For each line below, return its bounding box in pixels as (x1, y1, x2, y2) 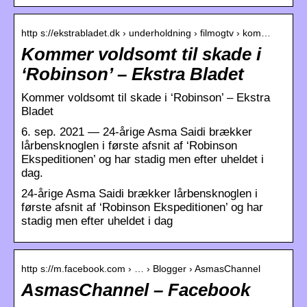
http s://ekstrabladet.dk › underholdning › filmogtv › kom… (21, 27, 271, 38)
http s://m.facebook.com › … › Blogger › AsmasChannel (21, 262, 260, 274)
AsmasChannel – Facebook (21, 280, 250, 299)
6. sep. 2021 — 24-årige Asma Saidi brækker (21, 125, 252, 138)
